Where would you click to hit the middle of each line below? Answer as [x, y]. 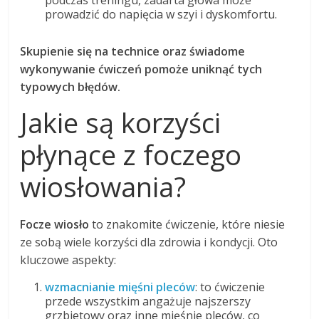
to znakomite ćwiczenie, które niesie [187, 224]
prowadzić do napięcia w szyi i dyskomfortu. [161, 14]
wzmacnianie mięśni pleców [120, 287]
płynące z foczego [131, 154]
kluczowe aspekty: [68, 260]
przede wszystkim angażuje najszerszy [148, 301]
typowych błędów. [70, 87]
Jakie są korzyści [121, 122]
